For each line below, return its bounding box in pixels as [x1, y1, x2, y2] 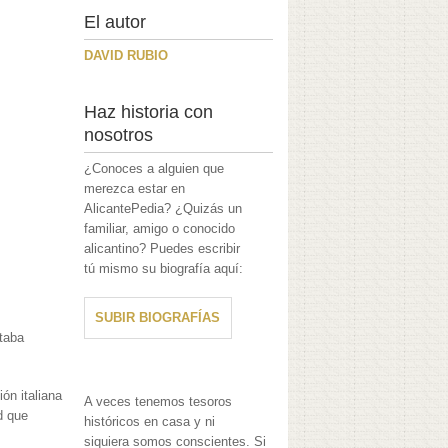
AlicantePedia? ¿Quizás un [84, 201, 243, 217]
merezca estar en [84, 181, 186, 197]
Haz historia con [84, 102, 214, 123]
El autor [84, 12, 147, 33]
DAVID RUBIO [84, 48, 169, 64]
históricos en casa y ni [84, 414, 216, 430]
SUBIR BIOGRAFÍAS [95, 310, 221, 326]
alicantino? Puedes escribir [84, 241, 241, 257]
